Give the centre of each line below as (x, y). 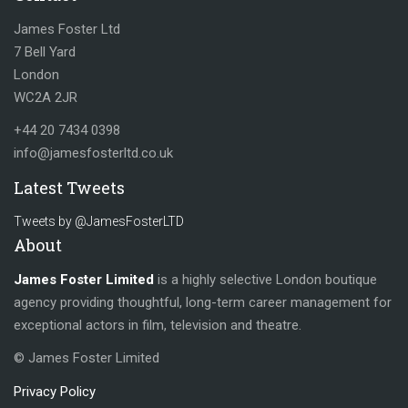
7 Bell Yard (45, 51)
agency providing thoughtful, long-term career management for (203, 302)
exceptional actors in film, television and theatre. (158, 325)
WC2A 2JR (46, 97)
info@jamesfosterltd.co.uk (93, 153)
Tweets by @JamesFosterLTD (99, 221)
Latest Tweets (69, 187)
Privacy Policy (55, 391)
